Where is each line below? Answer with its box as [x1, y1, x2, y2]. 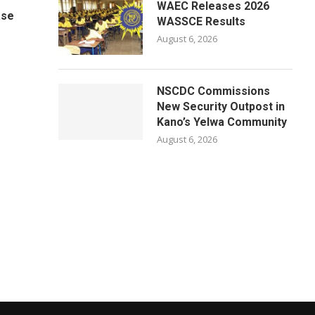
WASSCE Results [157, 15, 246, 28]
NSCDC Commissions [157, 84, 271, 98]
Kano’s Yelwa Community [157, 115, 288, 129]
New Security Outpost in [157, 100, 285, 113]
